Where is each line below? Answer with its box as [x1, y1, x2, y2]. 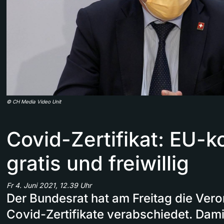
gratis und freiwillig [6, 150, 189, 175]
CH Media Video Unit [12, 98, 61, 104]
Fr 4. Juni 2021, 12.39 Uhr [6, 180, 91, 189]
